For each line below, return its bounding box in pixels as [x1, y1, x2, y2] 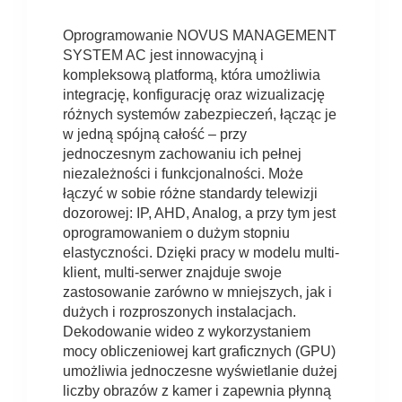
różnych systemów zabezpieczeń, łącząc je [63, 107, 336, 123]
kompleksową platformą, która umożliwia [63, 67, 320, 83]
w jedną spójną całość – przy [63, 127, 247, 143]
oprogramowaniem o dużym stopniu [63, 225, 290, 241]
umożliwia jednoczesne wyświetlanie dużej [63, 363, 337, 380]
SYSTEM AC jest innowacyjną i [63, 48, 264, 64]
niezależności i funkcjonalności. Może [63, 166, 303, 182]
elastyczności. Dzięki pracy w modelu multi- [63, 245, 339, 261]
